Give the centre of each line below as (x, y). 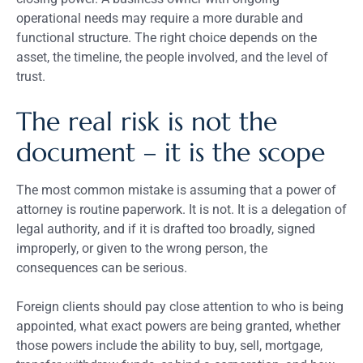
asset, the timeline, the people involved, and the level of (172, 57)
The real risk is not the (147, 121)
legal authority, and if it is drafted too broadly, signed (166, 228)
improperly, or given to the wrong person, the (142, 248)
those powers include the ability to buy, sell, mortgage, (169, 345)
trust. (31, 76)
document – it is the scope (171, 152)
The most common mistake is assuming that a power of (176, 190)
